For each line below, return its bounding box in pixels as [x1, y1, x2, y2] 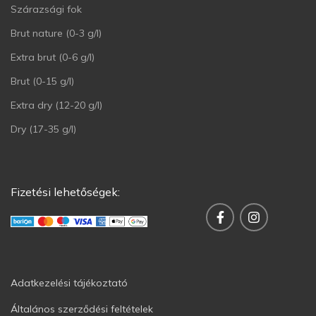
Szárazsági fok [11, 3, 82, 16]
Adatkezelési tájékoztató [11, 276, 128, 289]
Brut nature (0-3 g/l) [11, 27, 102, 39]
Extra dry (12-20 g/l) [11, 99, 102, 111]
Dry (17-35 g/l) [11, 123, 76, 135]
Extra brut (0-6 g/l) [11, 51, 95, 63]
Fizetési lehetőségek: [11, 185, 120, 199]
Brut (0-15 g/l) [11, 75, 74, 87]
